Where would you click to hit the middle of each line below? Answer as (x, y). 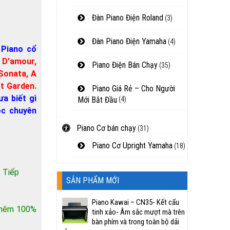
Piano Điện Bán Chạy (124, 65)
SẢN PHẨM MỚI (93, 180)
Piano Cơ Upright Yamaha (131, 146)
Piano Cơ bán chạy (105, 128)
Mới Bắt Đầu (97, 99)
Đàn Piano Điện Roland (127, 18)
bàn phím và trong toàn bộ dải (136, 222)
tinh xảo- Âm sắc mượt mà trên (138, 212)
